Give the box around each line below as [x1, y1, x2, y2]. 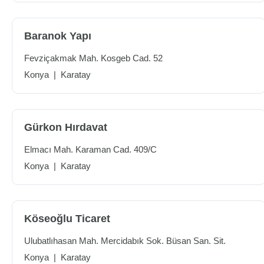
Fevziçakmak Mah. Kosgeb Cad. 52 [24, 53, 163, 63]
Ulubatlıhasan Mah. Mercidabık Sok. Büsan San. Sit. [24, 236, 226, 246]
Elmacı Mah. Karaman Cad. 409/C [24, 144, 157, 154]
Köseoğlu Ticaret [24, 213, 110, 225]
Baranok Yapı [24, 30, 91, 42]
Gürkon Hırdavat [24, 121, 107, 133]
